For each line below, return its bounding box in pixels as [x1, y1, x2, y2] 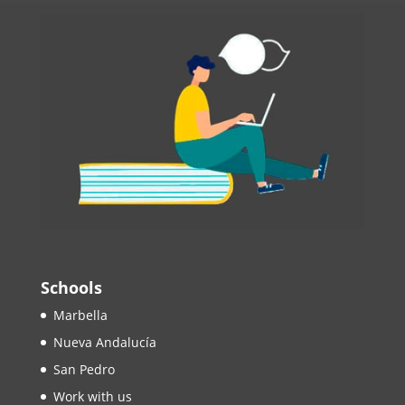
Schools [40, 277, 102, 299]
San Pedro [52, 361, 115, 379]
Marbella [52, 306, 108, 325]
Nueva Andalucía [52, 334, 156, 352]
